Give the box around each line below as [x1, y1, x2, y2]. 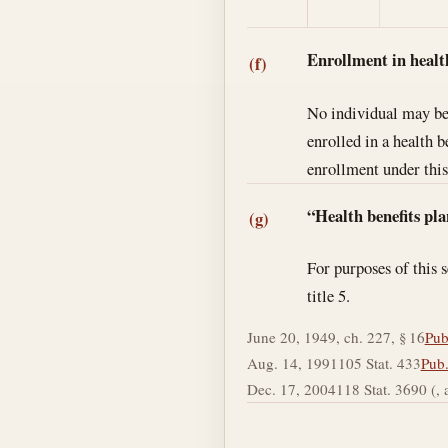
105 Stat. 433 [337, 352, 421, 373]
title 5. [307, 284, 351, 307]
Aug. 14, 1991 [246, 352, 338, 373]
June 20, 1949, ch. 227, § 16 [246, 326, 425, 347]
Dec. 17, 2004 [246, 378, 336, 399]
